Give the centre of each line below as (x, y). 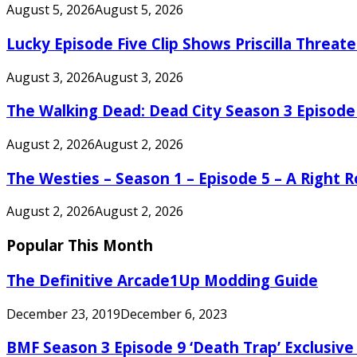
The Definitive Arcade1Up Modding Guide (162, 280)
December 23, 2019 (63, 314)
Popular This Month (80, 245)
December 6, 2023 (174, 314)
